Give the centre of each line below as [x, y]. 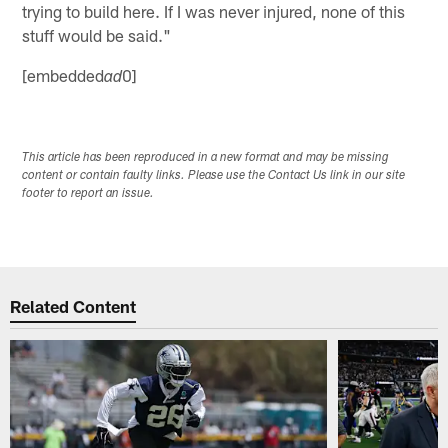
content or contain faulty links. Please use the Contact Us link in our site [214, 175]
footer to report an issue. [88, 193]
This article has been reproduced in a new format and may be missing [206, 157]
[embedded [63, 74]
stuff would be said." [97, 34]
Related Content [73, 306]
